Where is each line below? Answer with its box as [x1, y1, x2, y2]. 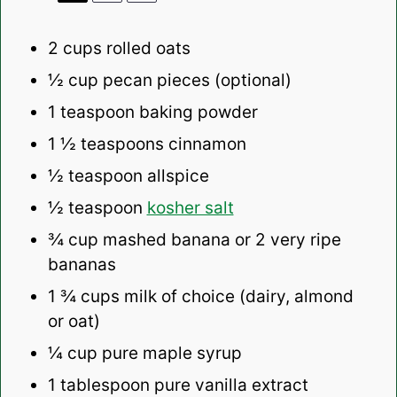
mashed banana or [97, 230, 255, 251]
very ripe [265, 230, 341, 251]
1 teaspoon [47, 102, 135, 123]
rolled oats [101, 38, 191, 59]
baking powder [134, 102, 258, 123]
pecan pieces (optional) [97, 70, 292, 91]
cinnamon [163, 134, 246, 155]
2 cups [47, 38, 102, 59]
